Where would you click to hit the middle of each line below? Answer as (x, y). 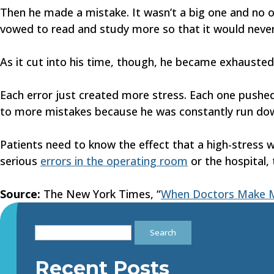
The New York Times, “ (101, 194)
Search (51, 228)
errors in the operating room (114, 161)
